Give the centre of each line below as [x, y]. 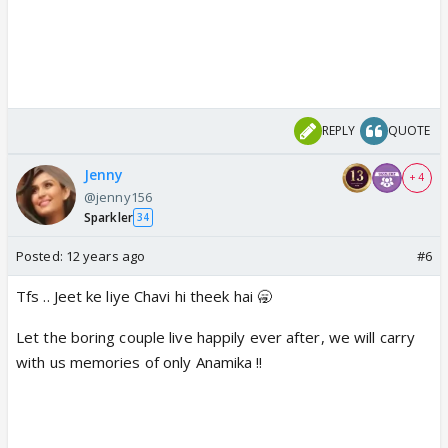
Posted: [41, 255]
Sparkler [108, 217]
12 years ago [105, 255]
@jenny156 [118, 196]
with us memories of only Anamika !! [139, 361]
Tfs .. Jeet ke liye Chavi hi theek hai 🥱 [144, 295]
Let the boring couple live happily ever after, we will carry [216, 336]
